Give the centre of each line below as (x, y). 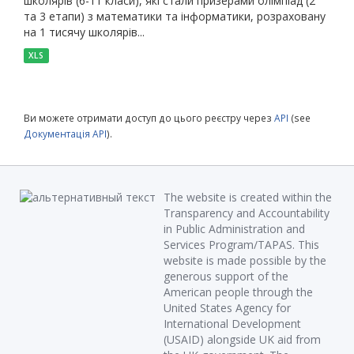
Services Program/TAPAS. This (241, 245)
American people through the (238, 292)
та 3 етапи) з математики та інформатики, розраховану (175, 17)
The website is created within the (248, 198)
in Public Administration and (234, 229)
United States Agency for (227, 308)
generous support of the (226, 277)
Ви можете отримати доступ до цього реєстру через (149, 118)
